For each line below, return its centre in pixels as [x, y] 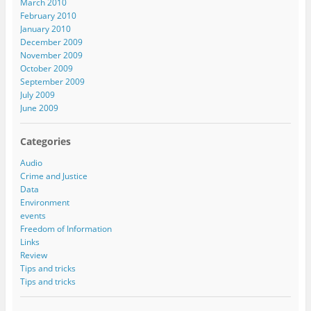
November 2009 [51, 56]
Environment [44, 203]
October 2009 [46, 69]
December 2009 [51, 42]
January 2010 [45, 29]
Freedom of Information [66, 229]
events [33, 216]
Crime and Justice [53, 176]
